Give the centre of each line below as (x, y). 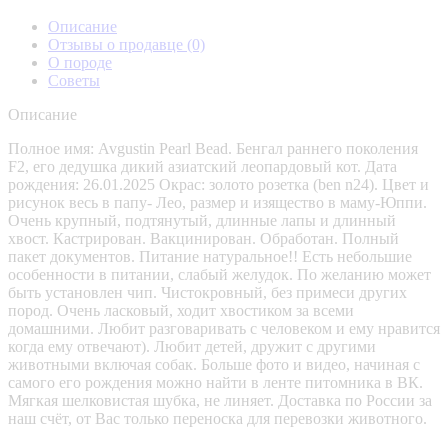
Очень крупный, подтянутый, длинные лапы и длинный (202, 220)
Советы (74, 80)
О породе (80, 62)
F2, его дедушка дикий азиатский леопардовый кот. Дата (202, 166)
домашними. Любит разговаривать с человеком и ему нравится (224, 328)
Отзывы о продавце (117, 44)
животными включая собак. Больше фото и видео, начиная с (214, 364)
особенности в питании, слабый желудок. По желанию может (219, 274)
